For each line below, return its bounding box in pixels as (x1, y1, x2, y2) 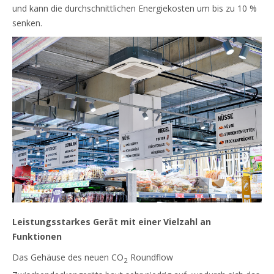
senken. (12, 17, 42, 29)
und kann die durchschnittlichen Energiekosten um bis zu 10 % (12, 2, 257, 14)
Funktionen (12, 231, 62, 243)
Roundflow (128, 251, 173, 264)
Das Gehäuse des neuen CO (12, 251, 124, 264)
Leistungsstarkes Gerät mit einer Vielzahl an (12, 216, 211, 228)
